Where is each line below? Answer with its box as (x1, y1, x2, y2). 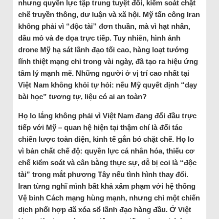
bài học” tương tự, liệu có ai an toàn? (18, 92, 147, 101)
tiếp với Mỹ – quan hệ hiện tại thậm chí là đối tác (18, 123, 182, 131)
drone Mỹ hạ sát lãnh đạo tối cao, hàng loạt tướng (18, 45, 189, 54)
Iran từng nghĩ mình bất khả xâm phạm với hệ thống (18, 181, 196, 190)
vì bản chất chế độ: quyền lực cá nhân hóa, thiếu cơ (18, 146, 195, 155)
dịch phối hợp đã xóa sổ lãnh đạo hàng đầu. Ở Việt (18, 205, 191, 214)
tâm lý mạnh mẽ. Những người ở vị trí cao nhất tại (18, 68, 189, 77)
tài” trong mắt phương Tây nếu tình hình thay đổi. (18, 170, 188, 178)
